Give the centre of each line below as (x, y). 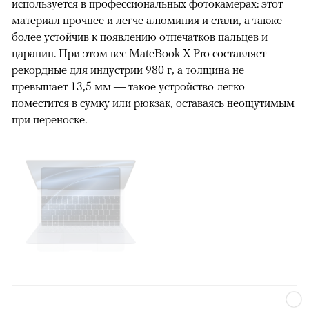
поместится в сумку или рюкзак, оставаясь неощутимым (153, 103)
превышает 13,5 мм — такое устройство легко (128, 87)
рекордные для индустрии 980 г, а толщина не (128, 70)
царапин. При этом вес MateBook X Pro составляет (139, 53)
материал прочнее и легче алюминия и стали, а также (147, 20)
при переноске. (49, 120)
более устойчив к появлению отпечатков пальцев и (140, 37)
